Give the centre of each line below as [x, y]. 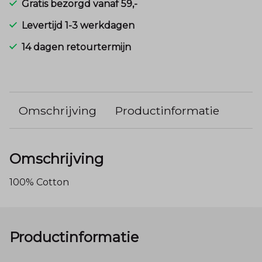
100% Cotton [39, 182]
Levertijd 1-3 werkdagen [78, 25]
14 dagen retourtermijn [76, 47]
